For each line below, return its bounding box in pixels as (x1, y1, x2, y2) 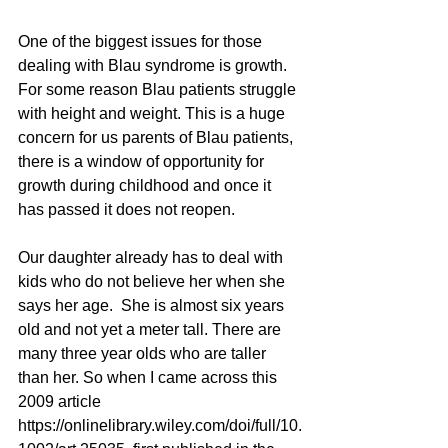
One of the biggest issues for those (18, 32, 266, 50)
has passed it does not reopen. (18, 200, 239, 218)
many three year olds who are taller (18, 344, 270, 362)
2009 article (18, 392, 105, 410)
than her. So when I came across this (18, 368, 281, 386)
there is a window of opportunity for (18, 152, 268, 170)
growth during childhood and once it (18, 176, 275, 194)
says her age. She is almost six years (18, 296, 288, 314)
